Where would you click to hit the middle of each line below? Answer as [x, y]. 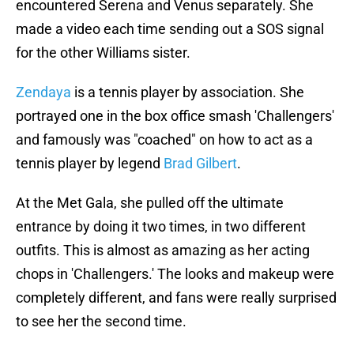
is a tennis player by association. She [188, 92]
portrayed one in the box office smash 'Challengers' [175, 116]
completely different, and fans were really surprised [176, 298]
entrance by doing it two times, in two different [161, 227]
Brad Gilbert [200, 164]
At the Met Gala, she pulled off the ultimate [150, 203]
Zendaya [43, 92]
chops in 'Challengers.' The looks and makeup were [175, 274]
